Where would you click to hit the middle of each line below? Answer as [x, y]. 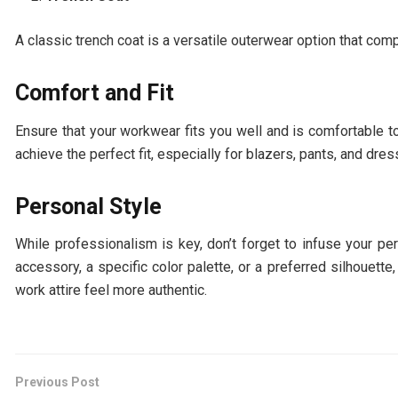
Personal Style [88, 206]
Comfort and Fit [95, 93]
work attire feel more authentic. [111, 291]
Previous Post [57, 382]
